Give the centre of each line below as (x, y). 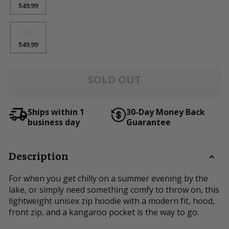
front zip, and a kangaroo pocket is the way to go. (104, 212)
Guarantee (148, 122)
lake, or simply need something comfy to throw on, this (114, 190)
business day (54, 122)
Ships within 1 (56, 112)
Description (39, 157)
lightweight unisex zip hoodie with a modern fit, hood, (112, 201)
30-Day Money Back (165, 112)
